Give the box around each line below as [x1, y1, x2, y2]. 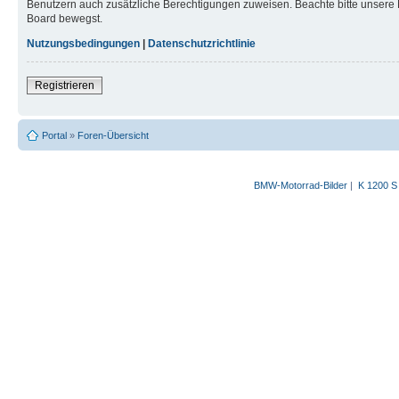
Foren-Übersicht [77, 130, 149, 142]
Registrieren [35, 79, 94, 93]
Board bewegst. [27, 12, 102, 26]
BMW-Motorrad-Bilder [253, 180, 347, 191]
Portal [42, 130, 67, 142]
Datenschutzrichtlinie [148, 37, 256, 51]
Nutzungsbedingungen [27, 37, 140, 51]
